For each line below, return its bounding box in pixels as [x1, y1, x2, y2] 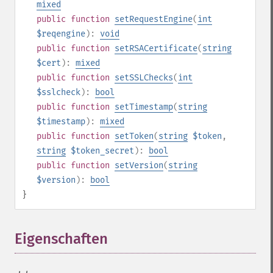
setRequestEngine [115, 14, 193, 24]
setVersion [115, 160, 163, 171]
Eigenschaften [15, 230, 108, 247]
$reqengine [37, 29, 85, 39]
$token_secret [71, 146, 134, 156]
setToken [115, 131, 154, 141]
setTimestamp [115, 102, 173, 112]
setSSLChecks [115, 73, 173, 83]
